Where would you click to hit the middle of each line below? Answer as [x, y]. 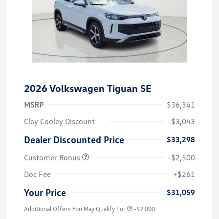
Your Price [45, 192]
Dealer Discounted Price [74, 140]
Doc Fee [37, 174]
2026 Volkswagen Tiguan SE [88, 88]
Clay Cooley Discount [59, 121]
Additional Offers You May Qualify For [75, 209]
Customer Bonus [53, 158]
